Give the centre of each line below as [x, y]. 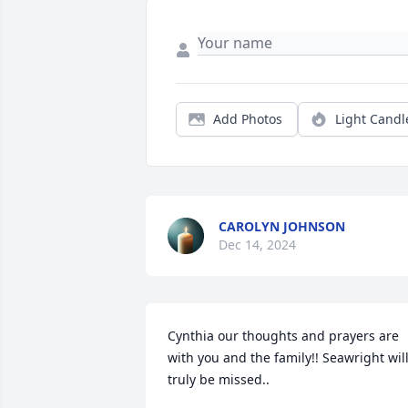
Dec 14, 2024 [257, 245]
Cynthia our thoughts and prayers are [283, 336]
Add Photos [248, 119]
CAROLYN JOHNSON [282, 227]
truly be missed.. [219, 380]
